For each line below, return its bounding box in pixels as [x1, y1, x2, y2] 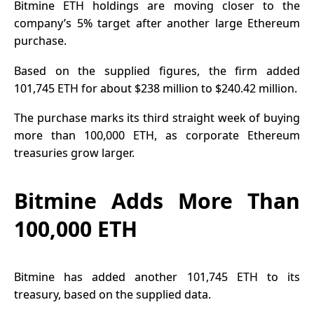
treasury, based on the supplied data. [14, 287, 211, 303]
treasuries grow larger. [14, 145, 135, 161]
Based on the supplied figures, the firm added [14, 62, 300, 78]
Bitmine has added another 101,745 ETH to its [14, 269, 300, 285]
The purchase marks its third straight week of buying [14, 110, 300, 126]
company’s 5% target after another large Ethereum [14, 15, 300, 32]
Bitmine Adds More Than [14, 186, 300, 216]
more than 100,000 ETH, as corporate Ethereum [14, 128, 300, 144]
